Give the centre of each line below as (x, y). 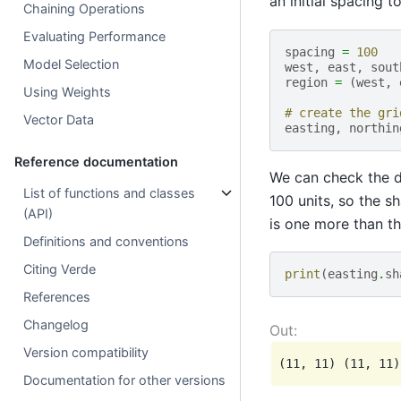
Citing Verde (60, 269)
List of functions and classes (110, 192)
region (306, 82)
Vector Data (59, 119)
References (57, 296)
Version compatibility (86, 352)
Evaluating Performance (95, 36)
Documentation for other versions (125, 380)
